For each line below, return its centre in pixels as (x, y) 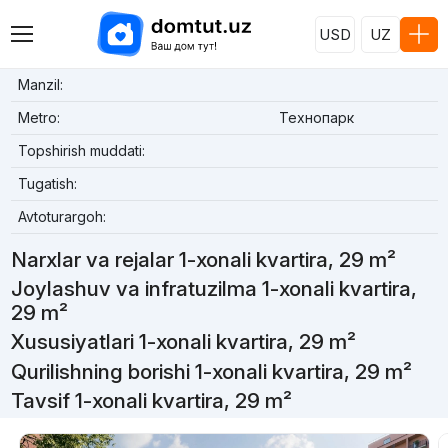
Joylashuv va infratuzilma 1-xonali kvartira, (213, 289)
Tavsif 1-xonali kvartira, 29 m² (151, 400)
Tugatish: (47, 183)
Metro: (38, 117)
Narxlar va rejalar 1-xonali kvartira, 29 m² (203, 259)
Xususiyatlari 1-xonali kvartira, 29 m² (183, 342)
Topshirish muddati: (81, 150)
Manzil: (40, 84)
